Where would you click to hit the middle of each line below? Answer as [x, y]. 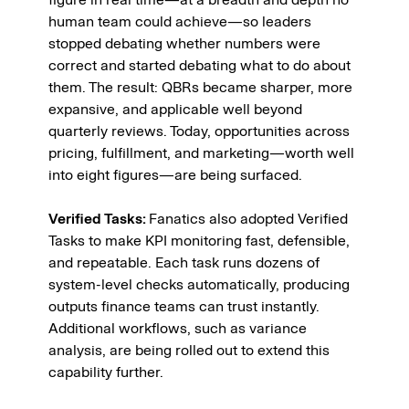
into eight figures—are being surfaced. [175, 175]
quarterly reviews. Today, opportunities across [199, 131]
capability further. [106, 372]
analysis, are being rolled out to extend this [189, 350]
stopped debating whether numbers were [184, 43]
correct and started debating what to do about [199, 65]
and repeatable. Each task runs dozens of [184, 262]
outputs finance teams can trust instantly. [184, 306]
